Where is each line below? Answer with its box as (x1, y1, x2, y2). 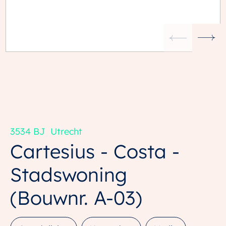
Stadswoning (10, 162, 127, 187)
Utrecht (50, 125, 82, 137)
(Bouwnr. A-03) (10, 185, 142, 210)
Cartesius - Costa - (10, 139, 180, 163)
